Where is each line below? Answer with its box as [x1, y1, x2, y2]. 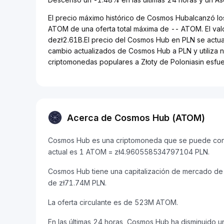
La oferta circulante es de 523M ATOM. [48, 198, 178, 206]
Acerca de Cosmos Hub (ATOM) [67, 112, 205, 123]
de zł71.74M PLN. [48, 178, 106, 187]
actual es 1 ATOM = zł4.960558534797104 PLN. [48, 147, 209, 156]
